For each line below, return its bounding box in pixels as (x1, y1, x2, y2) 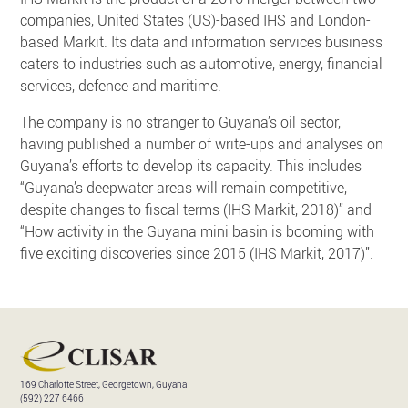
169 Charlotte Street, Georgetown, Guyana (20, 377, 188, 391)
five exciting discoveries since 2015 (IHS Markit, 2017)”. (20, 242, 374, 263)
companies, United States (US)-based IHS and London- (20, 9, 372, 30)
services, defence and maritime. (20, 75, 222, 96)
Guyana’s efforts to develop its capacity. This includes (20, 155, 362, 176)
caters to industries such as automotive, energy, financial (20, 53, 383, 74)
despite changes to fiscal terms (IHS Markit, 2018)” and (20, 199, 372, 219)
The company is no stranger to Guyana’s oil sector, (20, 111, 342, 132)
